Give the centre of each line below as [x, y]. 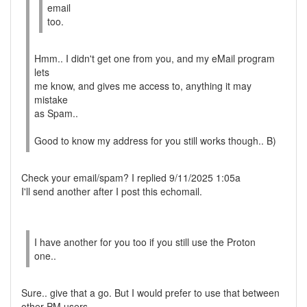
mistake [51, 99]
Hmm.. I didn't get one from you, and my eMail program [155, 58]
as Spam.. [56, 113]
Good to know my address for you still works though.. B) [155, 140]
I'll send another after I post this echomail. [112, 191]
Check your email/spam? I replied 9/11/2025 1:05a [131, 177]
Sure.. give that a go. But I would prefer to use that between [150, 293]
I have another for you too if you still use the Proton [145, 242]
